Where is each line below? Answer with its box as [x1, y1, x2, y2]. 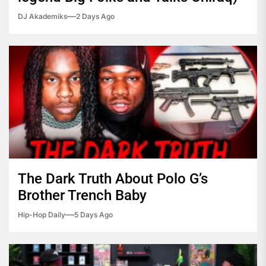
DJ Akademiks [18, 12, 67, 21]
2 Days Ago [76, 12, 115, 21]
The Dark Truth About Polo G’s [18, 170, 208, 188]
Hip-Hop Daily [18, 210, 65, 220]
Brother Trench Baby [18, 187, 147, 204]
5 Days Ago [74, 210, 113, 220]
